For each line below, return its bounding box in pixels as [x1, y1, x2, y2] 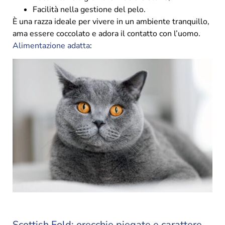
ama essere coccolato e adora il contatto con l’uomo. [13, 28, 200, 39]
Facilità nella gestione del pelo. [33, 4, 146, 15]
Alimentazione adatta [13, 40, 90, 51]
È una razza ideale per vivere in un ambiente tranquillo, [13, 16, 209, 27]
